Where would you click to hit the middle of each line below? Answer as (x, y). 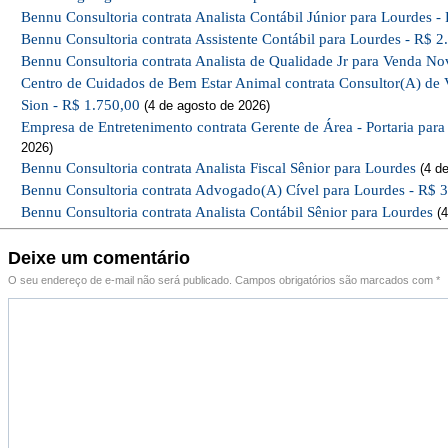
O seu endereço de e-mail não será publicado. (120, 280)
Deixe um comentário (99, 258)
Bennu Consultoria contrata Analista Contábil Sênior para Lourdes (227, 212)
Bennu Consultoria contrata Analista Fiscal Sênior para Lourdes (218, 168)
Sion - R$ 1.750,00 (80, 105)
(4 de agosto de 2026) (205, 105)
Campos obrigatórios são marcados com (335, 280)
